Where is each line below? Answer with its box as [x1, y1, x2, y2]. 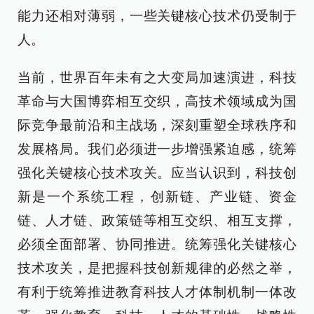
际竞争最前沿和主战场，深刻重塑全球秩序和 [18, 118, 296, 132]
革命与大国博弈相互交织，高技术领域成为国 [18, 94, 296, 109]
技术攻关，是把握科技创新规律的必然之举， [18, 261, 296, 275]
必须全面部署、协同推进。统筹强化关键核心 [18, 237, 296, 252]
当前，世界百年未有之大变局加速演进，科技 [18, 70, 296, 85]
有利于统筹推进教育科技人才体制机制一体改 [18, 285, 296, 299]
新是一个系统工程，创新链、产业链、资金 [18, 189, 296, 204]
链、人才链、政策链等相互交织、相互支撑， [18, 213, 296, 228]
